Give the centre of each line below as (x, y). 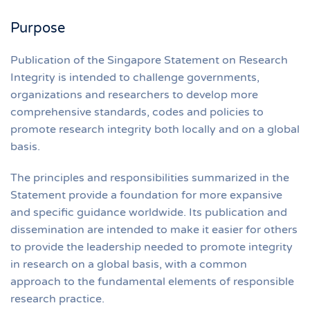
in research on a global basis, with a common (129, 264)
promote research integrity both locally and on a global (155, 129)
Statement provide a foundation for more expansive (146, 195)
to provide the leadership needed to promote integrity (152, 247)
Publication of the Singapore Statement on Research (149, 60)
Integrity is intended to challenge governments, (135, 77)
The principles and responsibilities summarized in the (150, 177)
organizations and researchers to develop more (134, 94)
